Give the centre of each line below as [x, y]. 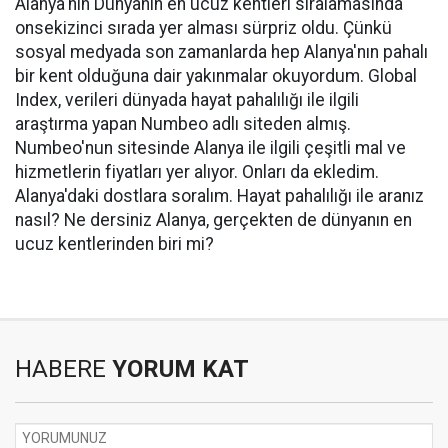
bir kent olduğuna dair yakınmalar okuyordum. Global [216, 75]
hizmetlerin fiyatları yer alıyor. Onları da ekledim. [197, 171]
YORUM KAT [177, 368]
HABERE [60, 368]
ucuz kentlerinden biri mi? [114, 243]
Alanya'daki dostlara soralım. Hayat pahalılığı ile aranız [219, 195]
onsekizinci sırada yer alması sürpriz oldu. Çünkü [203, 27]
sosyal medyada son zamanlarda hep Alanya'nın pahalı [221, 51]
